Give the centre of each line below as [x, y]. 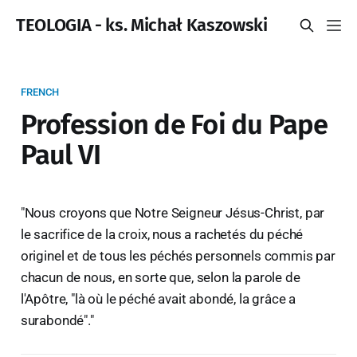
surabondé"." [57, 320]
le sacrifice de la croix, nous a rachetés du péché [162, 234]
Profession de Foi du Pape [174, 124]
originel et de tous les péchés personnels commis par [178, 255]
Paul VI [61, 155]
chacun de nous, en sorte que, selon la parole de [160, 277]
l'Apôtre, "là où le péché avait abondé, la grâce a [158, 298]
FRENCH [40, 92]
